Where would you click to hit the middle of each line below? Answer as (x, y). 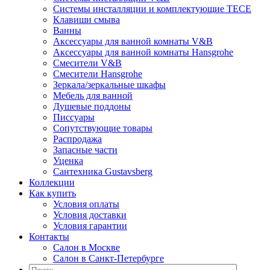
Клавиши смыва (86, 20)
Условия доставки (90, 215)
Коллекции (52, 182)
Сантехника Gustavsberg (103, 171)
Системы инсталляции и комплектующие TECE (152, 9)
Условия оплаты (86, 204)
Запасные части (85, 150)
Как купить (52, 193)
